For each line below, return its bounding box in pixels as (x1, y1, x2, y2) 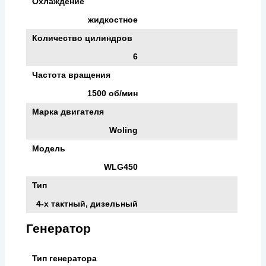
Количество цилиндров (32, 33, 132, 43)
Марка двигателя (32, 106, 104, 116)
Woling (109, 125, 138, 135)
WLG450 (104, 161, 138, 172)
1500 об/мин (87, 88, 138, 98)
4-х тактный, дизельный (36, 198, 138, 208)
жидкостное (88, 14, 138, 24)
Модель (32, 143, 65, 153)
